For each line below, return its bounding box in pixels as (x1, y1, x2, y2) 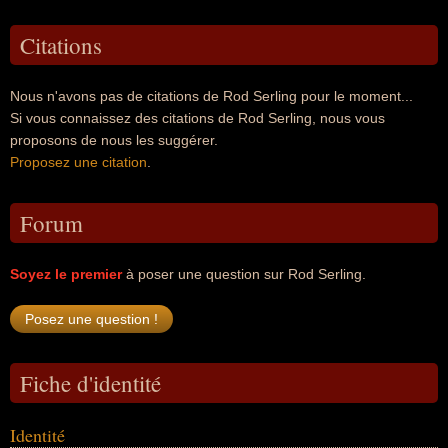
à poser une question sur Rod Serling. (122, 266, 366, 282)
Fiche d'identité (20, 368, 161, 398)
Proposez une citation (10, 154, 147, 170)
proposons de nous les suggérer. (10, 132, 218, 148)
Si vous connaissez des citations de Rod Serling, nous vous (10, 110, 385, 126)
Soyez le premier (10, 266, 122, 282)
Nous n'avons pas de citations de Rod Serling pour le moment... (10, 88, 413, 104)
